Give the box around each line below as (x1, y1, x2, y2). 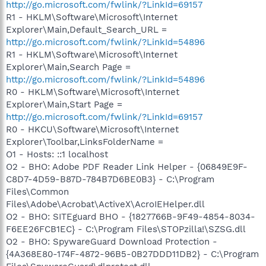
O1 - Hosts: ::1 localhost (6, 148, 108, 160)
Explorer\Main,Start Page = (6, 99, 122, 110)
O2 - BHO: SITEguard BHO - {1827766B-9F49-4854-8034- (6, 211, 255, 222)
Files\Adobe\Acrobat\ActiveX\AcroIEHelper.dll (6, 198, 205, 210)
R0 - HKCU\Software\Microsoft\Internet (6, 123, 179, 135)
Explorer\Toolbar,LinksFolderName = (6, 136, 163, 147)
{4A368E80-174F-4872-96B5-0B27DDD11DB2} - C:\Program (6, 248, 259, 259)
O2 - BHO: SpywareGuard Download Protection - (6, 236, 217, 247)
